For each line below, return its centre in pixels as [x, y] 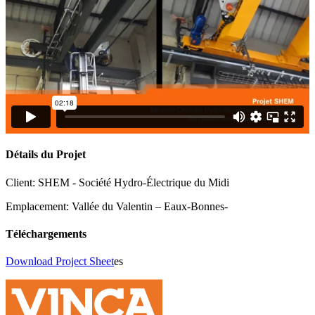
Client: [22, 182]
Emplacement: [39, 206]
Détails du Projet [46, 155]
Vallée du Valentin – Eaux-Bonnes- [150, 206]
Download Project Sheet [60, 262]
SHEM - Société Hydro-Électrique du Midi [134, 182]
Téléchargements [46, 233]
